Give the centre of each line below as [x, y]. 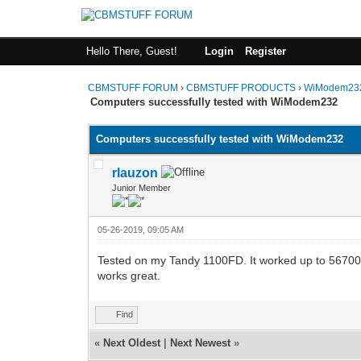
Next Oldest [132, 342]
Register [265, 51]
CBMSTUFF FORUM [133, 88]
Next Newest [201, 342]
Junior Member [142, 187]
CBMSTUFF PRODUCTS [241, 88]
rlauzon [135, 172]
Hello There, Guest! [133, 51]
